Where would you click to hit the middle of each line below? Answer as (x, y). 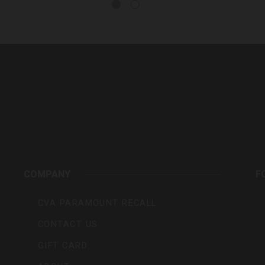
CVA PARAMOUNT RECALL (97, 203)
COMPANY (47, 174)
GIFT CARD (63, 246)
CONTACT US (68, 225)
